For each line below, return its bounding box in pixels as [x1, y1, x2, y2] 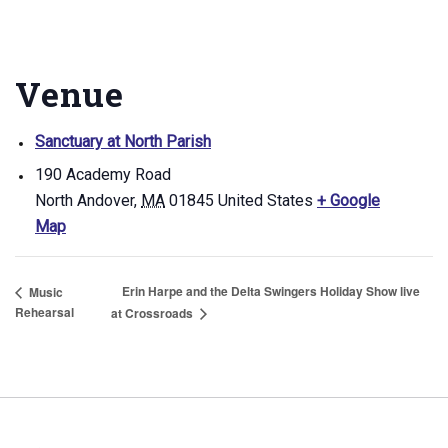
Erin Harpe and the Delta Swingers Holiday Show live [121, 282, 420, 301]
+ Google [317, 191, 380, 210]
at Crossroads [110, 304, 196, 323]
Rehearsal [15, 303, 74, 322]
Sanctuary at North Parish [35, 132, 211, 151]
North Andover [35, 191, 134, 210]
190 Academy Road [35, 165, 171, 184]
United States [218, 191, 313, 210]
